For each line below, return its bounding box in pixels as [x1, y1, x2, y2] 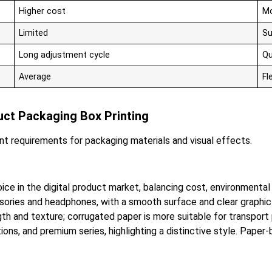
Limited [19, 27, 49, 38]
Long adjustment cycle [19, 49, 110, 60]
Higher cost [19, 5, 66, 16]
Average [19, 71, 52, 82]
